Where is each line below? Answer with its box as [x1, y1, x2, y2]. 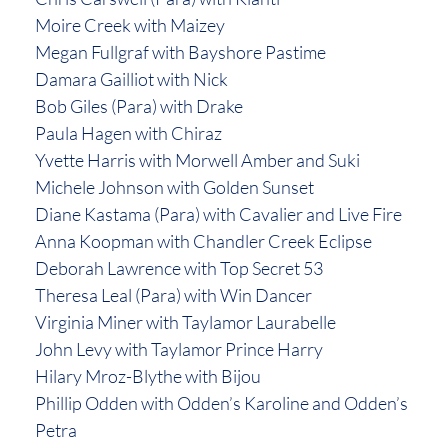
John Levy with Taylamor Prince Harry [35, 338, 323, 361]
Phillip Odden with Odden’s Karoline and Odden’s [35, 392, 408, 415]
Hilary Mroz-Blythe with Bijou [35, 365, 261, 388]
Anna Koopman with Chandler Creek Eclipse [35, 230, 372, 253]
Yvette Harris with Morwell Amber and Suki [35, 149, 360, 172]
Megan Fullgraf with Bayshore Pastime [35, 41, 326, 64]
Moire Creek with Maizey [35, 14, 225, 37]
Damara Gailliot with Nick [35, 68, 228, 91]
